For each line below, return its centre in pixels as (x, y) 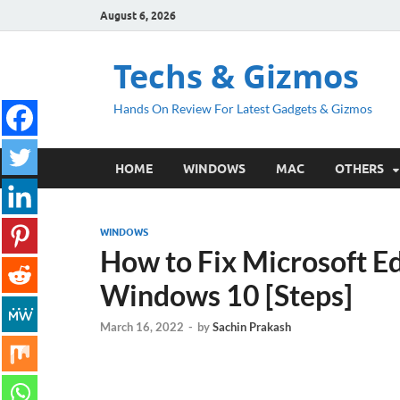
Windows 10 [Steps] (226, 295)
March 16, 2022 (142, 327)
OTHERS (359, 168)
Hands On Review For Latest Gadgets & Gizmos (243, 108)
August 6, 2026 (138, 15)
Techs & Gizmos (236, 76)
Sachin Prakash (252, 327)
